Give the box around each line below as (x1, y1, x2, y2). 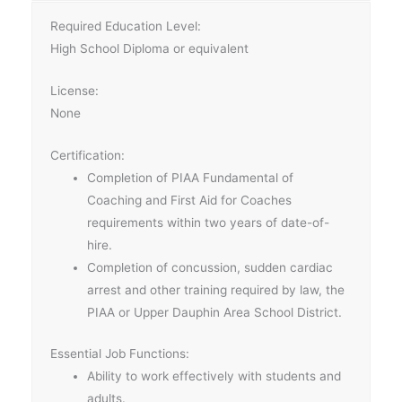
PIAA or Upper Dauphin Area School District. (87, 305, 343, 320)
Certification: (50, 148, 125, 163)
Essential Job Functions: (50, 345, 189, 361)
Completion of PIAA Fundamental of (87, 170, 294, 186)
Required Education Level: (50, 19, 201, 34)
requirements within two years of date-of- (87, 215, 330, 231)
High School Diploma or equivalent (50, 41, 249, 57)
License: (50, 83, 99, 99)
